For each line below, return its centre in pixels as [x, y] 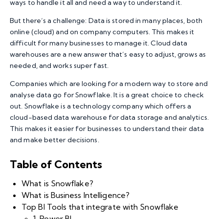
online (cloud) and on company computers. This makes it [102, 32]
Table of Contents [56, 164]
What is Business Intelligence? [76, 195]
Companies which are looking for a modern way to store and [109, 84]
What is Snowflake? [57, 184]
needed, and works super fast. [60, 66]
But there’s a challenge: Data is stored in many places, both [106, 21]
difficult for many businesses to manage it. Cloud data [99, 43]
